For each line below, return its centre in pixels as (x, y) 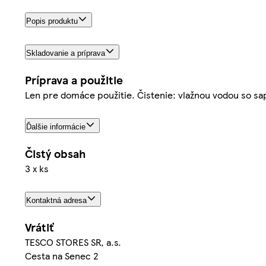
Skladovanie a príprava (66, 53)
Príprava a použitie (74, 80)
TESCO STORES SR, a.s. (73, 242)
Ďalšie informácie (56, 126)
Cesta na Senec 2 (62, 255)
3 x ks (37, 168)
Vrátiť (39, 227)
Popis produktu (52, 21)
